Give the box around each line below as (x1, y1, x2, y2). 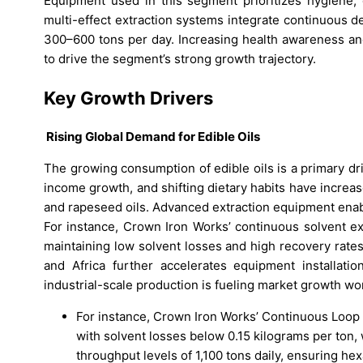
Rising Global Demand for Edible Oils (44, 128, 260, 144)
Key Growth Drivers (44, 87, 213, 109)
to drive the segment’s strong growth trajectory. (44, 51, 316, 67)
